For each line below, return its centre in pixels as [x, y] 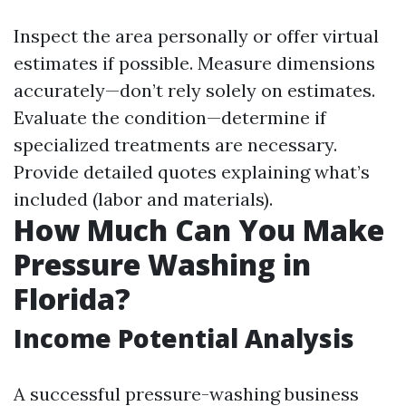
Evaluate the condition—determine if [170, 117]
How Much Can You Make [199, 230]
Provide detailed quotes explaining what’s [192, 172]
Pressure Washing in [162, 264]
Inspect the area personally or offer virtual [196, 36]
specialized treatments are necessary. [175, 145]
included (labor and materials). [143, 199]
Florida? [72, 299]
